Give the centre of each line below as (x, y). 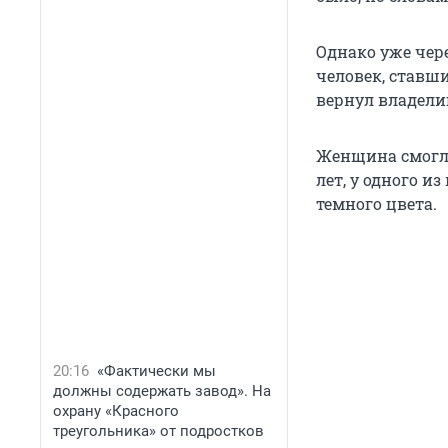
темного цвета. (376, 204)
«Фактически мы (156, 371)
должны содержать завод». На (162, 391)
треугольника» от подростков (158, 431)
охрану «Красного (116, 411)
